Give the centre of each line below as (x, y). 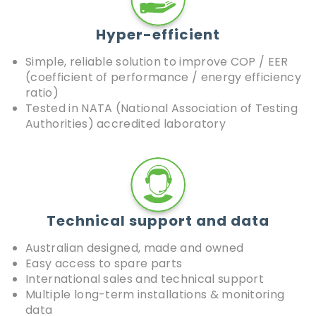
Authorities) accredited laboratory (126, 124)
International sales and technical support (145, 279)
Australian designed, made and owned (135, 248)
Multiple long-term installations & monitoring (155, 295)
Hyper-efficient (158, 35)
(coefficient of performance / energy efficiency (164, 78)
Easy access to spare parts (104, 264)
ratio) (42, 93)
